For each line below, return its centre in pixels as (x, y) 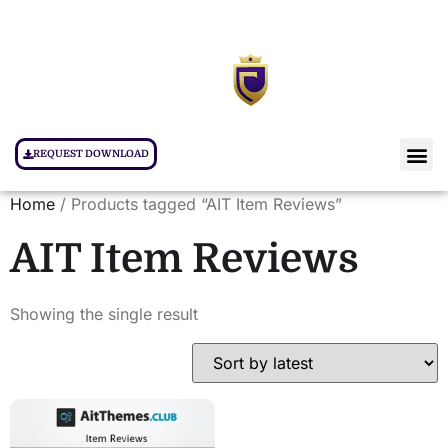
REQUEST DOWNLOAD (91, 153)
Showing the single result (104, 314)
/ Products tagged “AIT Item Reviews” (198, 204)
